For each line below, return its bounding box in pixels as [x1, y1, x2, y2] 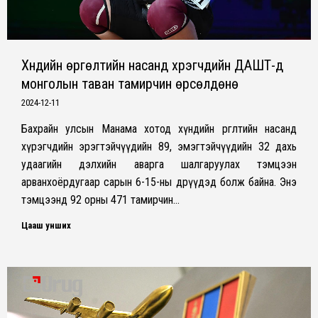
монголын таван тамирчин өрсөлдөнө [21, 75, 238, 92]
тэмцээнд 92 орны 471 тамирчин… [21, 192, 180, 207]
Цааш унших [21, 219, 71, 231]
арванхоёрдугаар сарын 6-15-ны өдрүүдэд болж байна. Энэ [21, 175, 297, 189]
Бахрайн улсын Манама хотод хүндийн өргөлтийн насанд [21, 121, 297, 136]
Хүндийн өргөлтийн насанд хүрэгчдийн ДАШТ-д [21, 56, 283, 74]
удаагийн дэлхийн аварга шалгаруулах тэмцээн [21, 157, 297, 171]
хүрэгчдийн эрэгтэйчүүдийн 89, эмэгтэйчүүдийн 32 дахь [21, 139, 297, 153]
